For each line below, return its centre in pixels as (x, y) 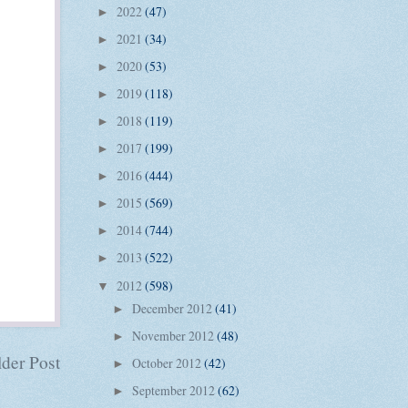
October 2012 (168, 363)
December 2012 (173, 308)
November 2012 (174, 335)
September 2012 (174, 391)
